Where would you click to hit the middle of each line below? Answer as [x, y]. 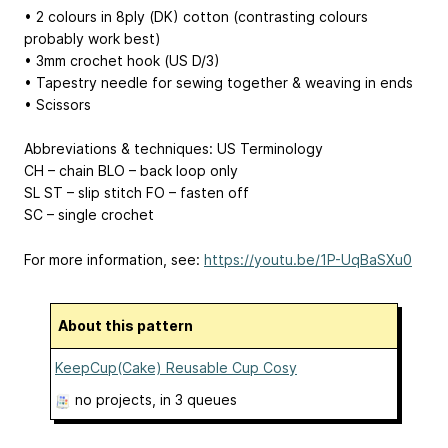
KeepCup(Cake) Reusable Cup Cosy [176, 368]
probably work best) [92, 38]
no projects [113, 400]
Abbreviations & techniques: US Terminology [173, 149]
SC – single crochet [89, 215]
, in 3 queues [194, 400]
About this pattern [130, 326]
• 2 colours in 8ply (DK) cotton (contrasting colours [196, 16]
